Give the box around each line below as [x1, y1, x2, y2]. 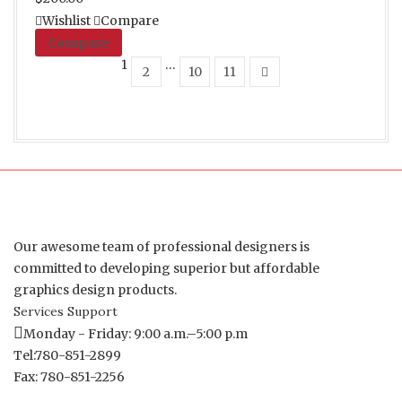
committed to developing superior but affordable [13, 260, 319, 277]
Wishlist [42, 13, 91, 30]
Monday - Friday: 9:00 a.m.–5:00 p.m [23, 326, 248, 343]
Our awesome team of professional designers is [13, 239, 310, 256]
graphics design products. [13, 282, 177, 299]
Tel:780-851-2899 [13, 347, 121, 364]
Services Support [13, 303, 118, 320]
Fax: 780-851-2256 [13, 369, 125, 386]
